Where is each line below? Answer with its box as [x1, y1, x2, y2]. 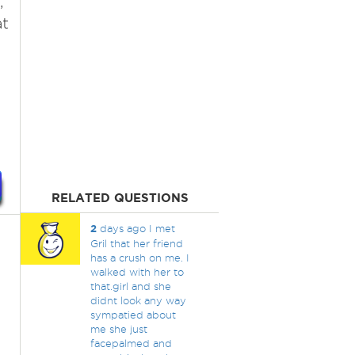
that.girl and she [90, 281, 171, 292]
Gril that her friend [90, 238, 183, 249]
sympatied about [90, 309, 176, 320]
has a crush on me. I [90, 252, 189, 263]
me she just [90, 323, 147, 334]
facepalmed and [90, 338, 172, 349]
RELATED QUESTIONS [51, 191, 189, 204]
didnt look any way [90, 295, 186, 306]
